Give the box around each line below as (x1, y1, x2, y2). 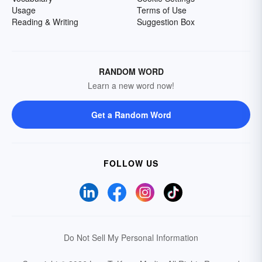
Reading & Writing (12, 16, 78, 27)
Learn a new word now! (88, 80, 174, 91)
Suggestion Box (137, 16, 195, 27)
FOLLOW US (104, 157, 158, 169)
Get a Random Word (91, 109, 171, 120)
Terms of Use (137, 4, 187, 16)
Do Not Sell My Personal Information (64, 232, 198, 243)
